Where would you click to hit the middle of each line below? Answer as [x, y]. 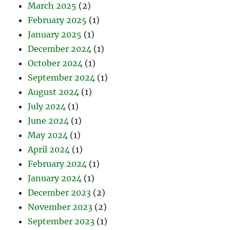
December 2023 [60, 193]
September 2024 [62, 78]
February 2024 [57, 164]
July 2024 [47, 107]
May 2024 [48, 135]
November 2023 [60, 207]
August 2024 [54, 92]
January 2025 [55, 35]
